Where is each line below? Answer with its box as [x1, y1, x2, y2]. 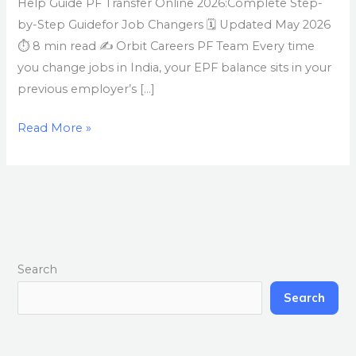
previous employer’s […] [17, 81, 156, 96]
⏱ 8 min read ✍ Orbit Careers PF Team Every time [17, 38, 315, 53]
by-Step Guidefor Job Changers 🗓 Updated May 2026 [17, 17, 331, 32]
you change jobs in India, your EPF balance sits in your [17, 60, 332, 75]
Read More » [17, 120, 92, 135]
